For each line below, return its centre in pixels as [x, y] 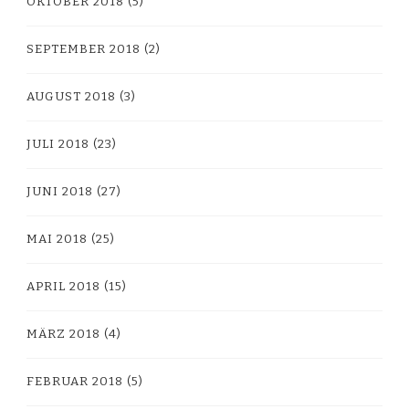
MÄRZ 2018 [63, 334]
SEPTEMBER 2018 [84, 49]
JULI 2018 [58, 144]
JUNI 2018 [60, 191]
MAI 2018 [57, 239]
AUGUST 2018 [71, 96]
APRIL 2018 [63, 286]
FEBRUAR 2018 [75, 381]
